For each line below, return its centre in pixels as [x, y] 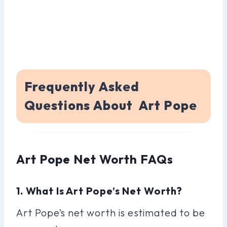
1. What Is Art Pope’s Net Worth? [99, 191]
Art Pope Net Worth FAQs [95, 159]
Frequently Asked [82, 87]
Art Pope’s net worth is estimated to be [111, 212]
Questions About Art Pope [111, 106]
